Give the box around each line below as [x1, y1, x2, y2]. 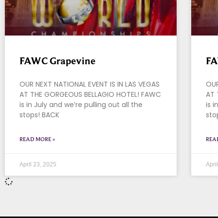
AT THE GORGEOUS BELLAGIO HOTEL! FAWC [19, 90, 161, 100]
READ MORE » [19, 136, 55, 143]
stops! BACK [19, 110, 59, 120]
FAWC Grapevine [19, 55, 95, 67]
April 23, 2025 [19, 161, 56, 168]
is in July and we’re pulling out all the [19, 100, 143, 110]
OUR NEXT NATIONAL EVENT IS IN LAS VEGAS [19, 79, 160, 90]
